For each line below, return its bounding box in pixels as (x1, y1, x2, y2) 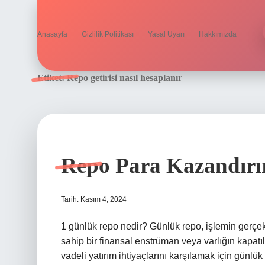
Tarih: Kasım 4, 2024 (61, 195, 127, 203)
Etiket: (37, 73, 67, 83)
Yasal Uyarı (148, 30, 185, 38)
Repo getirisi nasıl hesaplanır (67, 73, 182, 83)
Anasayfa (37, 30, 67, 38)
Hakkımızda (199, 30, 237, 38)
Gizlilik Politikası (82, 30, 134, 38)
